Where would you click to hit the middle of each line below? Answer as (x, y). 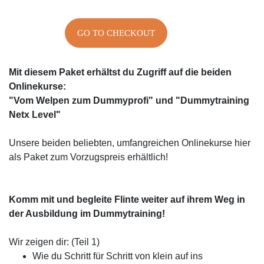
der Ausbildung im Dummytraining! (87, 214)
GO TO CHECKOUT (116, 33)
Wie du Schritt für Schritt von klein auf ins (118, 256)
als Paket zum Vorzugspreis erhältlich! (88, 157)
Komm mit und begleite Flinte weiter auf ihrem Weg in (127, 199)
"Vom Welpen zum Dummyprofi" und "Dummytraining (129, 100)
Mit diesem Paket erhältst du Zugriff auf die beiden (120, 72)
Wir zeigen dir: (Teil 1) (54, 242)
